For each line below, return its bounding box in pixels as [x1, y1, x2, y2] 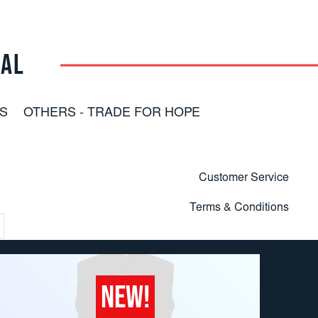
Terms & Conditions [189, 202, 289, 214]
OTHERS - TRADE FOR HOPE [23, 106, 201, 120]
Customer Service [198, 172, 289, 184]
